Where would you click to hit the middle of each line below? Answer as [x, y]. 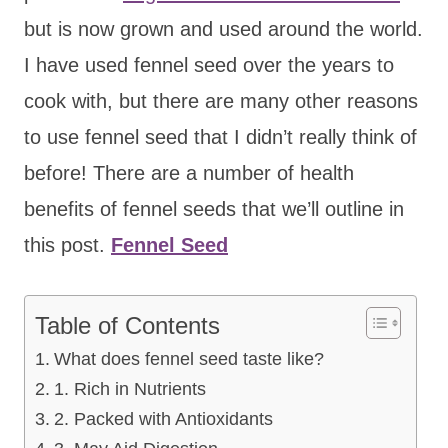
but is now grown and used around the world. [223, 28]
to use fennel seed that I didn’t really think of [220, 136]
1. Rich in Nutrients [129, 388]
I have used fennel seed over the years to [209, 64]
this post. [67, 244]
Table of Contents [127, 325]
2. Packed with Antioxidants [163, 418]
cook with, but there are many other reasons [221, 100]
